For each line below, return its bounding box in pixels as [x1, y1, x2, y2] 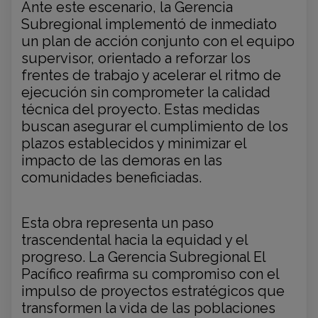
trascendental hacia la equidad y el [21, 231, 248, 249]
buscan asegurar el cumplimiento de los [21, 118, 288, 136]
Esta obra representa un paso [21, 214, 214, 232]
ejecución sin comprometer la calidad [21, 84, 270, 102]
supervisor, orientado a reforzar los [21, 50, 251, 67]
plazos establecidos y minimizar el [21, 135, 246, 153]
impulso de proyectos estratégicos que [21, 283, 285, 300]
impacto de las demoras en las [21, 152, 222, 170]
